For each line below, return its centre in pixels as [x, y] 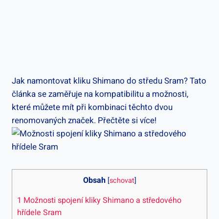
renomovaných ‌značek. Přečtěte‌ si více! [84, 120]
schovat [122, 180]
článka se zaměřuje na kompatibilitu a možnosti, [100, 94]
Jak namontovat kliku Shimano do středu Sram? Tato [109, 81]
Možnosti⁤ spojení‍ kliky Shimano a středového [101, 200]
